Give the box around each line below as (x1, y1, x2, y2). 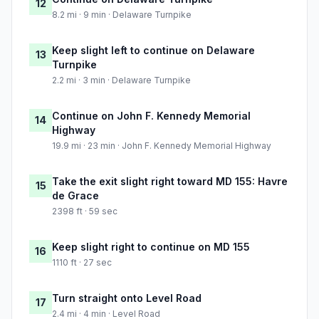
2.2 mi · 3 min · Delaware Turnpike (52, 75, 191, 86)
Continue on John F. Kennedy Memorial (52, 110, 251, 122)
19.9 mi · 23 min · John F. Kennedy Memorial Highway (52, 140, 271, 152)
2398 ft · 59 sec (52, 206, 117, 217)
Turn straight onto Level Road (52, 292, 202, 305)
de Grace (52, 189, 99, 202)
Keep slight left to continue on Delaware (52, 44, 255, 57)
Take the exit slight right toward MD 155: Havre (52, 175, 288, 188)
